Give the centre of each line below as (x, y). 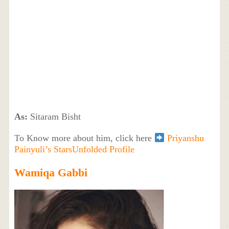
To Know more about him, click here (84, 138)
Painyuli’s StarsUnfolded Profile (74, 150)
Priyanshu (186, 138)
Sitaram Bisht (54, 117)
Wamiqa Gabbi (51, 173)
